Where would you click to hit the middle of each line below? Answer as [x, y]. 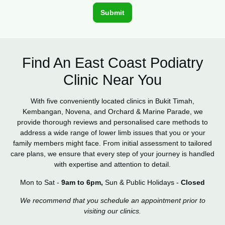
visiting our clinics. [113, 211]
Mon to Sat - [41, 182]
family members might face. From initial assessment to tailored [113, 143]
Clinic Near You [113, 80]
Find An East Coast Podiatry [113, 63]
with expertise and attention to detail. [113, 164]
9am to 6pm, [82, 182]
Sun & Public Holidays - [142, 182]
